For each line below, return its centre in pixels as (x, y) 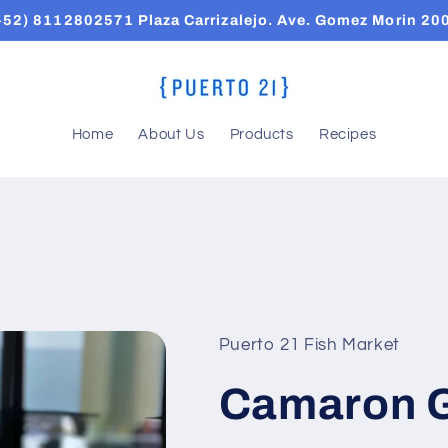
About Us (171, 135)
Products (261, 135)
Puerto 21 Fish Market (309, 345)
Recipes (347, 135)
